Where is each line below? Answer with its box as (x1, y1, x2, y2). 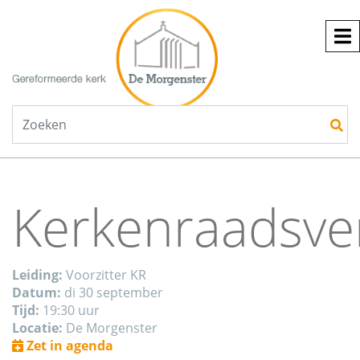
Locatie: (12, 319, 63, 337)
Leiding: (12, 266, 63, 284)
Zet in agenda (23, 337, 113, 355)
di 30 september (61, 284, 163, 302)
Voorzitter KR (63, 266, 146, 284)
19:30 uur (39, 301, 100, 320)
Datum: (12, 284, 61, 302)
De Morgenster (63, 319, 157, 337)
